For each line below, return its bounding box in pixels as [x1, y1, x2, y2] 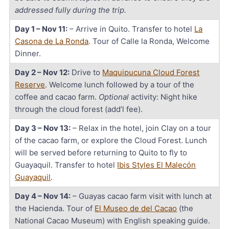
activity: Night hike [129, 91, 198, 102]
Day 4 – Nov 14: [15, 191, 71, 201]
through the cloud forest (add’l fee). [15, 104, 143, 114]
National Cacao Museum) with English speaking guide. [15, 215, 211, 225]
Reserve [15, 79, 45, 89]
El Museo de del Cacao [95, 203, 177, 213]
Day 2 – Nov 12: [15, 67, 70, 77]
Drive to [70, 67, 103, 77]
